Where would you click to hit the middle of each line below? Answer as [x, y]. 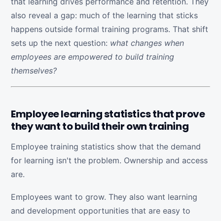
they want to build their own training [100, 126]
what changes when [147, 43]
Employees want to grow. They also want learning [104, 197]
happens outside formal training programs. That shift [110, 29]
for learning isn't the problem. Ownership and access [109, 160]
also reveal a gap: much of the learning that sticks [104, 15]
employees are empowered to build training [92, 57]
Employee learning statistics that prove [108, 114]
